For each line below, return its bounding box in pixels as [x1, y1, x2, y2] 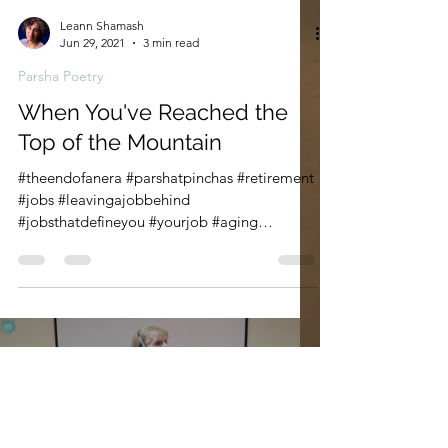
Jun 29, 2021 [60, 155, 125, 170]
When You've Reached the [18, 219, 288, 245]
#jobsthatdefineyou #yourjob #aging [18, 332, 258, 351]
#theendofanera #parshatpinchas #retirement [18, 288, 314, 307]
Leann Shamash [60, 138, 144, 153]
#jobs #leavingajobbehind [18, 310, 190, 329]
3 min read [143, 155, 199, 170]
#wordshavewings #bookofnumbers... [18, 354, 263, 373]
